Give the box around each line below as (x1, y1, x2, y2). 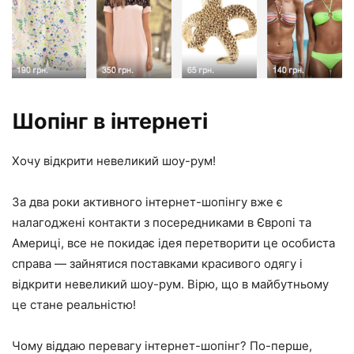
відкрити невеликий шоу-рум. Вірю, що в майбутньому (12, 276, 329, 292)
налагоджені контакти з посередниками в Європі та (12, 214, 311, 230)
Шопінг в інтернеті (12, 107, 208, 134)
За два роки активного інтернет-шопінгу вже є (12, 194, 283, 209)
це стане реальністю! (12, 296, 136, 312)
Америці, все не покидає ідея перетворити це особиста (12, 235, 335, 250)
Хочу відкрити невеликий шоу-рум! (12, 153, 216, 168)
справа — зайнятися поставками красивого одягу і (12, 255, 303, 271)
